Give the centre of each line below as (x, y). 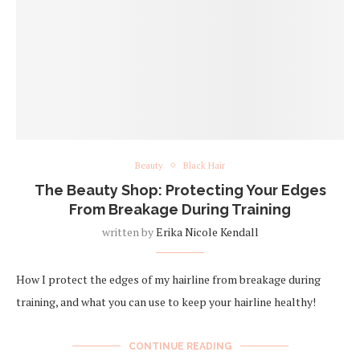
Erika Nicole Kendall (207, 231)
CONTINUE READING (180, 346)
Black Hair (204, 165)
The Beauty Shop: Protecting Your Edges (180, 190)
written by (129, 231)
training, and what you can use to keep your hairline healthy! (166, 301)
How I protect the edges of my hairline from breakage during (168, 279)
